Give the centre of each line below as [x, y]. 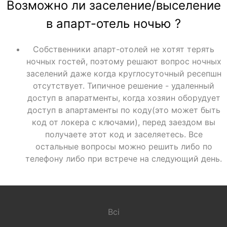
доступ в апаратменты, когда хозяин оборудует [124, 98]
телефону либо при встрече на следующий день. [124, 158]
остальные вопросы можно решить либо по [124, 146]
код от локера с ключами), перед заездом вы [124, 122]
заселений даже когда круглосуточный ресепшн [124, 73]
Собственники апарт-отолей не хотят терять [124, 49]
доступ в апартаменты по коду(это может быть [124, 110]
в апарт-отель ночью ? [113, 23]
